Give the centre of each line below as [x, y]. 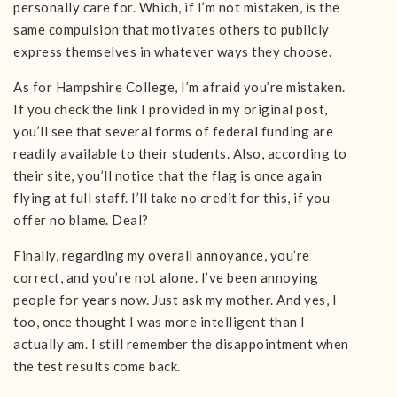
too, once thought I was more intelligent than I [160, 322]
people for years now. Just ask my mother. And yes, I [175, 300]
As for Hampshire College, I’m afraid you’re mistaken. [179, 87]
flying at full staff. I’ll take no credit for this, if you [171, 198]
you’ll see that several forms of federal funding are [173, 131]
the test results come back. [97, 366]
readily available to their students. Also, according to [180, 153]
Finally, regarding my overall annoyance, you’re [162, 255]
